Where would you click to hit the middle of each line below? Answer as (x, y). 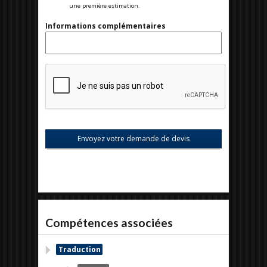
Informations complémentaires (105, 26)
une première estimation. (105, 6)
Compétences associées (109, 223)
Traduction (79, 249)
